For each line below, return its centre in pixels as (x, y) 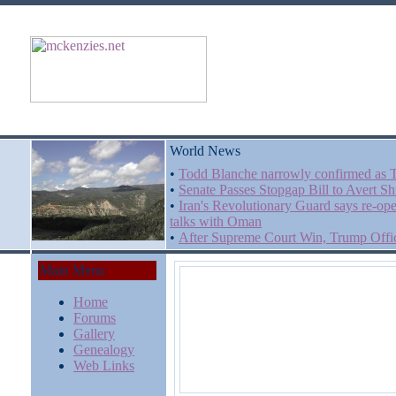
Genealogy (104, 350)
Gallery (94, 334)
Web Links (104, 366)
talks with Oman (216, 221)
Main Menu (72, 270)
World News (205, 151)
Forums (95, 318)
